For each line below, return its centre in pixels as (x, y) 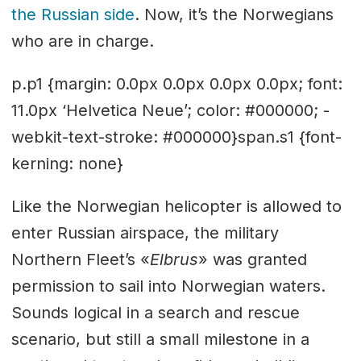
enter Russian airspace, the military (145, 232)
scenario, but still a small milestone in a (160, 339)
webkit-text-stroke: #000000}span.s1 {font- (176, 137)
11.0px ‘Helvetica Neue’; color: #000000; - (170, 110)
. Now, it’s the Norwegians (234, 14)
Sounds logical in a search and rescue (155, 312)
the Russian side (73, 14)
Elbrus (174, 259)
